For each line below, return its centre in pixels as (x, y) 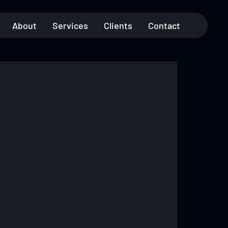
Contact (164, 25)
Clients (118, 25)
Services (70, 25)
